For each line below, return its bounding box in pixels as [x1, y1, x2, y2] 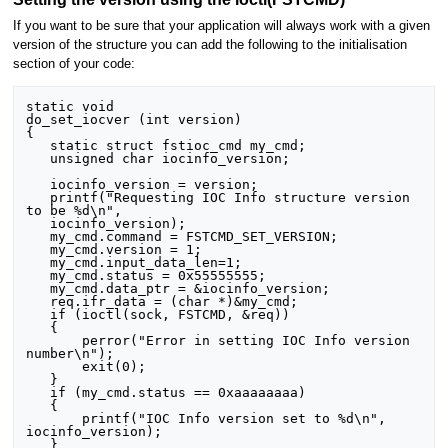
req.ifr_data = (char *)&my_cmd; [26, 294, 51, 310]
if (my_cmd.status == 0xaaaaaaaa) [26, 385, 51, 401]
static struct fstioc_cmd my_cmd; [26, 138, 51, 154]
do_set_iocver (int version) [26, 112, 243, 128]
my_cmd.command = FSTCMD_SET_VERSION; [26, 229, 51, 245]
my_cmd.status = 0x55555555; [26, 268, 51, 284]
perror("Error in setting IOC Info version [26, 333, 83, 349]
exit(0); [26, 359, 83, 375]
